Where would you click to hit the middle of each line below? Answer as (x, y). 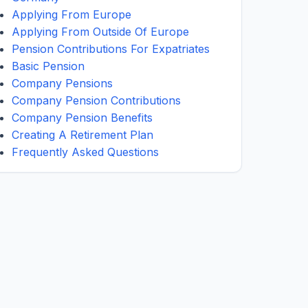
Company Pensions (62, 83)
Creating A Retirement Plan (82, 135)
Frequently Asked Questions (85, 152)
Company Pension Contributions (96, 100)
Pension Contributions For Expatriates (111, 49)
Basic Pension (48, 66)
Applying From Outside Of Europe (100, 32)
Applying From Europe (71, 14)
